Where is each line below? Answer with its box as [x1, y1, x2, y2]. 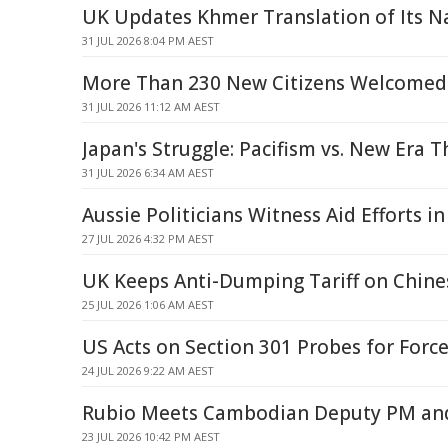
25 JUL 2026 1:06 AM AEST [82, 297, 214, 312]
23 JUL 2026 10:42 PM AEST [82, 429, 220, 444]
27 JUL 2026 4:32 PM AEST [82, 231, 214, 246]
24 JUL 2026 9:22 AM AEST [82, 363, 214, 378]
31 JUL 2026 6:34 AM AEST [82, 165, 214, 180]
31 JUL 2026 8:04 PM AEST [82, 33, 214, 48]
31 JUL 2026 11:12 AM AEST [82, 99, 220, 114]
